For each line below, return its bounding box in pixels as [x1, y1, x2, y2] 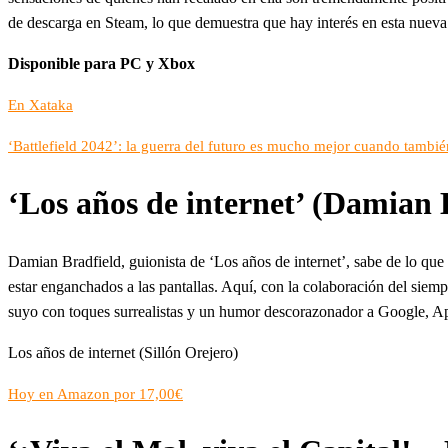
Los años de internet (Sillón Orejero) [8, 343, 238, 361]
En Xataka [8, 96, 73, 113]
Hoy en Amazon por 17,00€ [8, 385, 183, 402]
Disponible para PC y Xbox [8, 54, 195, 72]
